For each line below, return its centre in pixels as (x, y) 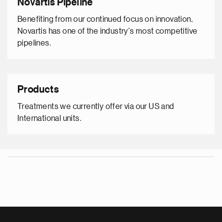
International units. (49, 118)
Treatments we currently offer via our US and (96, 107)
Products (38, 90)
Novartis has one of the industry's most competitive (108, 31)
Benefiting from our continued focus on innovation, (105, 19)
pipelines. (34, 43)
